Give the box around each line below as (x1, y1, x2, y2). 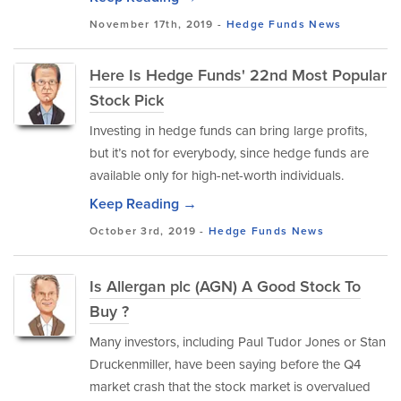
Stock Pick (90, 89, 164, 112)
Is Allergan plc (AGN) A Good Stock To (90, 275, 361, 298)
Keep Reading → (90, 193, 197, 214)
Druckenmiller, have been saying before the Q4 (90, 354, 361, 374)
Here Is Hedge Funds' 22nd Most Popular (90, 64, 387, 87)
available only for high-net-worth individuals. (90, 166, 344, 185)
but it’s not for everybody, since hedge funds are (90, 143, 369, 163)
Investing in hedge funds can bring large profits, (90, 121, 367, 141)
